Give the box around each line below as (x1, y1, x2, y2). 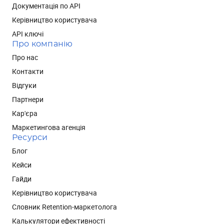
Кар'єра (12, 108, 37, 118)
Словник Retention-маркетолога (12, 202, 117, 211)
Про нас (12, 52, 38, 62)
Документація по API (12, 1, 80, 10)
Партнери (12, 94, 43, 104)
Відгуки (12, 80, 36, 90)
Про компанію (12, 40, 73, 48)
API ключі (12, 29, 43, 38)
